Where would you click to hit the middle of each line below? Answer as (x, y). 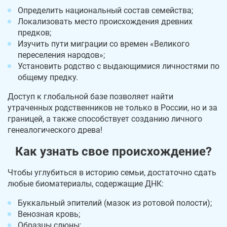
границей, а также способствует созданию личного (105, 119)
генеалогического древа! (55, 130)
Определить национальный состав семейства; (105, 11)
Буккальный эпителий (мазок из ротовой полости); (115, 203)
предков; (34, 33)
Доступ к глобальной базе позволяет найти (90, 97)
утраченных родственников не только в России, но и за (112, 108)
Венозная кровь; (49, 214)
